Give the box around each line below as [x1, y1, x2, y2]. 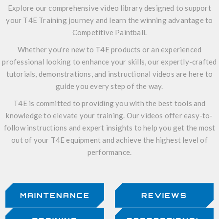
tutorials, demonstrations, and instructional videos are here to [6, 69, 213, 79]
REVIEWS [141, 191, 187, 200]
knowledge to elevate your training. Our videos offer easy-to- [6, 111, 213, 120]
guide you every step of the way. [56, 82, 163, 91]
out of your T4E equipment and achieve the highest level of [11, 135, 208, 145]
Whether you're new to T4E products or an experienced [17, 45, 202, 54]
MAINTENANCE [20, 191, 90, 200]
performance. [87, 148, 132, 157]
